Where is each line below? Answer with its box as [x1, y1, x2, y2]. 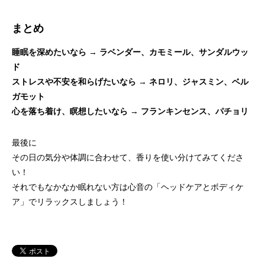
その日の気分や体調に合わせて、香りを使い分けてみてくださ [12, 153, 244, 162]
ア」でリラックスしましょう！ [12, 197, 128, 206]
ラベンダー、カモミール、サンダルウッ [99, 47, 248, 57]
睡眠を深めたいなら [12, 47, 86, 57]
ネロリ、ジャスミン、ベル [149, 77, 248, 86]
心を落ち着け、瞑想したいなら [12, 106, 128, 116]
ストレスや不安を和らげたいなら [12, 77, 136, 86]
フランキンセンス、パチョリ [141, 106, 248, 116]
